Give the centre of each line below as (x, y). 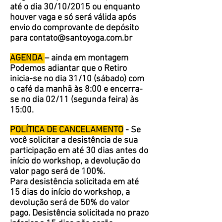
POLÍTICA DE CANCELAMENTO (67, 130)
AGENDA (27, 58)
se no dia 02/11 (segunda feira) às (74, 100)
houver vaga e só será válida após (73, 18)
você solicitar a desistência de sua (74, 140)
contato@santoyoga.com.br (81, 38)
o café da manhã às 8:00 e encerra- (76, 89)
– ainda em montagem (86, 58)
